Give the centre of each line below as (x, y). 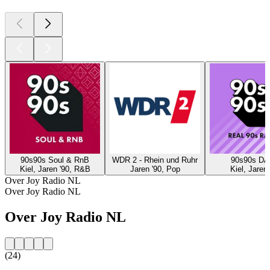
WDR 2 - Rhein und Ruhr (155, 160)
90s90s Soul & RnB (55, 160)
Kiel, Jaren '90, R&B (55, 169)
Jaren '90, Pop (155, 169)
